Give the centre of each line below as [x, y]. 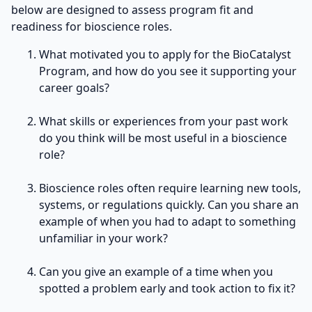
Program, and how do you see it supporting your [168, 71]
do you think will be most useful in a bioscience [163, 138]
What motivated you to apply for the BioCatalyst [165, 54]
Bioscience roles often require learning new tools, [170, 188]
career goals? [74, 87]
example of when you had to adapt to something [167, 221]
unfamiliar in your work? [103, 238]
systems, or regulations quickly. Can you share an [169, 204]
